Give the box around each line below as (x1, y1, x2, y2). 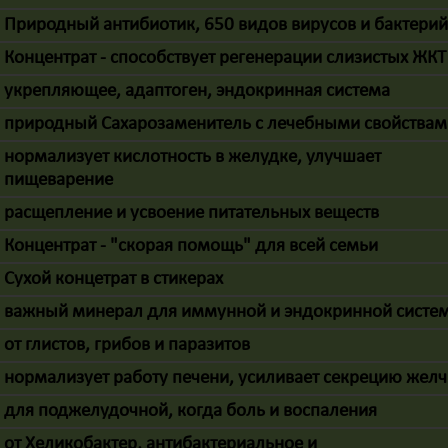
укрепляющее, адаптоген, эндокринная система (4, 82, 391, 101)
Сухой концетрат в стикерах (4, 270, 224, 289)
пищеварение (4, 171, 114, 190)
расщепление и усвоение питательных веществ (4, 204, 380, 223)
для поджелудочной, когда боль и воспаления (4, 402, 378, 421)
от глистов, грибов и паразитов (4, 336, 251, 355)
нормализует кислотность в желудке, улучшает (4, 148, 382, 167)
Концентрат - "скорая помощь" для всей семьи (4, 237, 379, 256)
